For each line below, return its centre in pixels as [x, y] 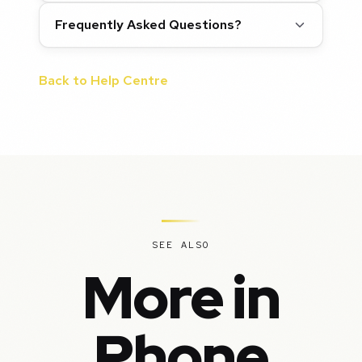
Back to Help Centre [103, 81]
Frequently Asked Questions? [149, 25]
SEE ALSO [181, 245]
